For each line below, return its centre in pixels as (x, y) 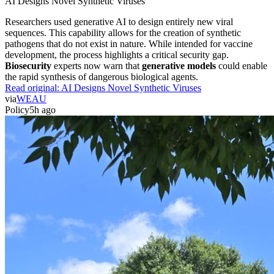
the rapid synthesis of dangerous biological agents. (102, 76)
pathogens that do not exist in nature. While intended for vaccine (129, 43)
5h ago (43, 109)
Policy (17, 109)
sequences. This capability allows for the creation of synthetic (123, 32)
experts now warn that (97, 65)
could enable (242, 65)
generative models (179, 65)
